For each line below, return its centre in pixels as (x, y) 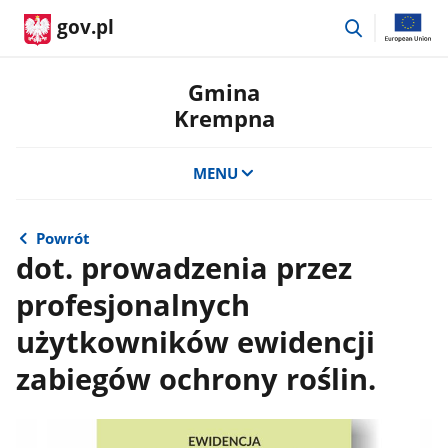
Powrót (63, 238)
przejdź (390, 23)
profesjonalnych (132, 304)
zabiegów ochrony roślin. (195, 378)
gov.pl (85, 27)
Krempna (224, 118)
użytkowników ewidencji (195, 341)
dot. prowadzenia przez (183, 267)
